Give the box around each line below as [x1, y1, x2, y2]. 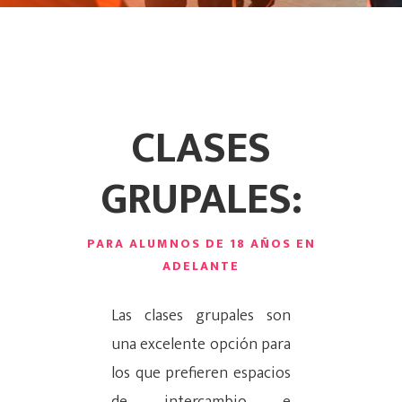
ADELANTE [162, 256, 240, 277]
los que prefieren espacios [111, 360, 291, 388]
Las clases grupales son [111, 302, 291, 330]
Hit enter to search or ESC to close [79, 335, 276, 358]
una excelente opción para [111, 331, 291, 359]
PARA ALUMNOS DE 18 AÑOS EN [86, 233, 316, 255]
